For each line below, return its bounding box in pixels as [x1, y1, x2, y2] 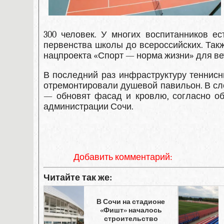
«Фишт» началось [99, 205, 162, 214]
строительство [103, 214, 158, 223]
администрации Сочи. [43, 101, 133, 112]
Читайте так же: [43, 172, 112, 183]
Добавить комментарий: [73, 151, 172, 162]
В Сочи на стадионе [96, 197, 165, 206]
